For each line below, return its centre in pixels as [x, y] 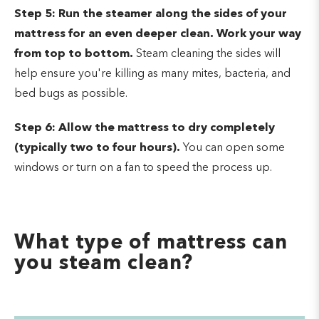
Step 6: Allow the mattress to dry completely [145, 128]
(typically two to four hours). [97, 148]
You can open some [232, 148]
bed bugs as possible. [71, 94]
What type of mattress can [151, 243]
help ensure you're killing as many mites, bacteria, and [152, 74]
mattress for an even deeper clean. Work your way [158, 34]
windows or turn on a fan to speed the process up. [143, 168]
